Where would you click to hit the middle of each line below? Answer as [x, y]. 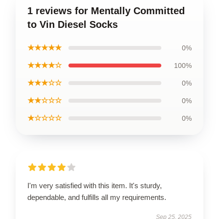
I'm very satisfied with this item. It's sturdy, [95, 185]
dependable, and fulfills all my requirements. [97, 197]
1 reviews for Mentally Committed [106, 11]
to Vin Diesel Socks [73, 24]
